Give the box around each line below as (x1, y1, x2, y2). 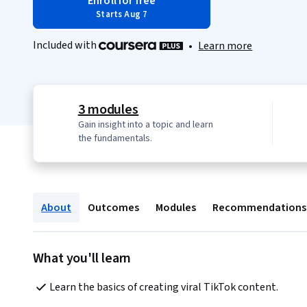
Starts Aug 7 (96, 8, 148, 21)
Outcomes (88, 200, 139, 216)
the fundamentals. (77, 132, 152, 146)
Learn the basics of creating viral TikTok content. (49, 280, 278, 295)
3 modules (77, 100, 139, 120)
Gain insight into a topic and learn (77, 118, 213, 132)
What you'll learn (33, 249, 132, 269)
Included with (33, 38, 99, 53)
